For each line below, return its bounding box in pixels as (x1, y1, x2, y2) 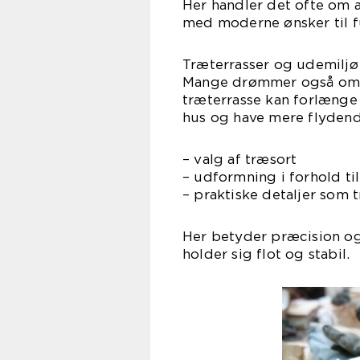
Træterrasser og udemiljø (182, 56, 358, 72)
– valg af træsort (182, 151, 297, 167)
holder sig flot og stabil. (182, 246, 350, 262)
